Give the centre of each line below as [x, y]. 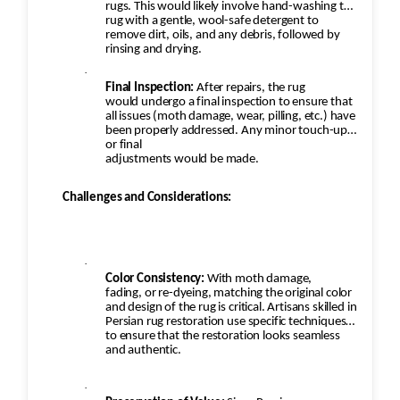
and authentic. [143, 351]
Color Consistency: [155, 279]
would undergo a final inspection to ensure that [229, 103]
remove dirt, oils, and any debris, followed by [223, 36]
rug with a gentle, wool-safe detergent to [212, 21]
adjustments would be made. [182, 160]
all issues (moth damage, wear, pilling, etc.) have [230, 117]
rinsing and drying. [154, 50]
